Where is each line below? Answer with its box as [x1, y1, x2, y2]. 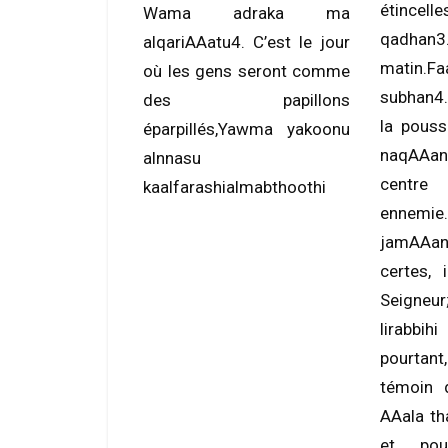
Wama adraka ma [143, 3, 351, 23]
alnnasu [143, 148, 201, 168]
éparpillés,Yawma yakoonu [143, 119, 351, 139]
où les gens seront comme [143, 61, 351, 81]
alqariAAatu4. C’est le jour [143, 32, 351, 52]
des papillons [143, 90, 351, 110]
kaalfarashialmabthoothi [143, 177, 326, 197]
